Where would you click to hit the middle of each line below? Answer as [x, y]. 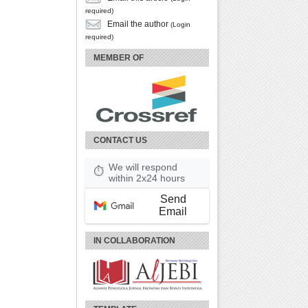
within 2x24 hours [147, 178]
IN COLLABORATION [134, 240]
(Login [180, 24]
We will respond [143, 167]
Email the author [138, 24]
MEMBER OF [119, 57]
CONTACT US [120, 140]
